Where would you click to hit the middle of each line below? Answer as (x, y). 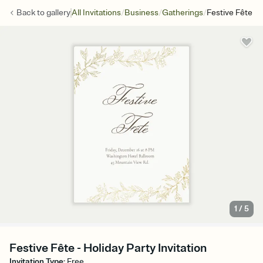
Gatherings (183, 13)
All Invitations (96, 13)
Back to (31, 13)
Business (141, 13)
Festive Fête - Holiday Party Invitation (108, 248)
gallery (58, 13)
